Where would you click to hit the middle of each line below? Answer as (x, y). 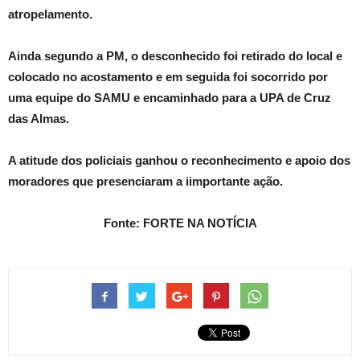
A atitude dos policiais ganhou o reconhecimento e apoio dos (179, 161)
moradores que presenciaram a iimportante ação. (145, 182)
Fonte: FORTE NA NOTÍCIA (180, 223)
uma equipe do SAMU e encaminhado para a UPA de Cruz (170, 98)
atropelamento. (50, 14)
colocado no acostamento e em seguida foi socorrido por (168, 77)
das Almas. (39, 119)
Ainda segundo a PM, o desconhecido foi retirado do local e (175, 56)
